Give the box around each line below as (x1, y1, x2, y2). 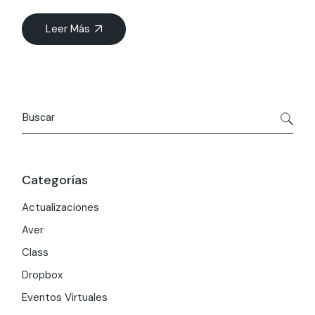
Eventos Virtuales (22, 290, 108, 304)
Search (21, 100, 54, 116)
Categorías (22, 171, 89, 188)
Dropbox (22, 267, 63, 282)
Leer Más (46, 21, 91, 36)
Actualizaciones (22, 200, 100, 214)
